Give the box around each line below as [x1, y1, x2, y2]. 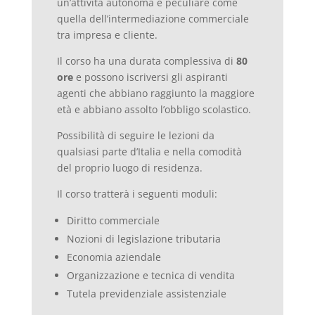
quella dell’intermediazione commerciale [56, 11, 249, 25]
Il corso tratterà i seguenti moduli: [56, 186, 217, 200]
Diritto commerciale [66, 213, 160, 227]
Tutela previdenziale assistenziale [66, 286, 226, 300]
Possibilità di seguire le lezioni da [56, 128, 214, 142]
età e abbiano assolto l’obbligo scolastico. [56, 102, 251, 116]
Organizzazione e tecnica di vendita [66, 268, 235, 282]
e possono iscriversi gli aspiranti [72, 70, 228, 84]
